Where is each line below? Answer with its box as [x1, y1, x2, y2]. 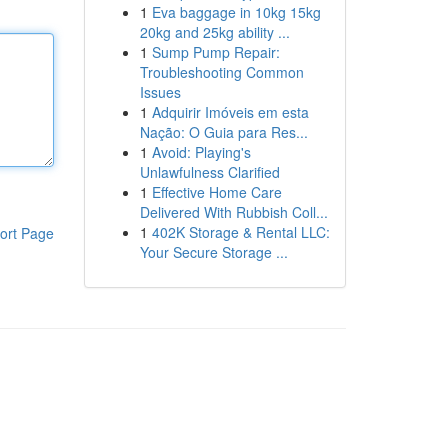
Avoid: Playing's [151, 142, 251, 162]
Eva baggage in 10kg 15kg [151, 2, 321, 22]
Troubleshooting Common [139, 62, 304, 82]
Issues [139, 82, 181, 102]
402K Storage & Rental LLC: [151, 222, 330, 242]
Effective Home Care [151, 182, 282, 202]
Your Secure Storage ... [139, 242, 288, 262]
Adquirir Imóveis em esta [151, 102, 309, 122]
